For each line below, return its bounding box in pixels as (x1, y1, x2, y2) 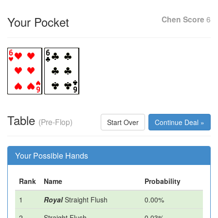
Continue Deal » (155, 117, 204, 127)
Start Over (107, 117, 139, 127)
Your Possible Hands (15, 150, 88, 161)
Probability (145, 176, 181, 186)
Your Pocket (7, 13, 69, 30)
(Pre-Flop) (38, 116, 73, 127)
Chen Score (162, 14, 204, 25)
